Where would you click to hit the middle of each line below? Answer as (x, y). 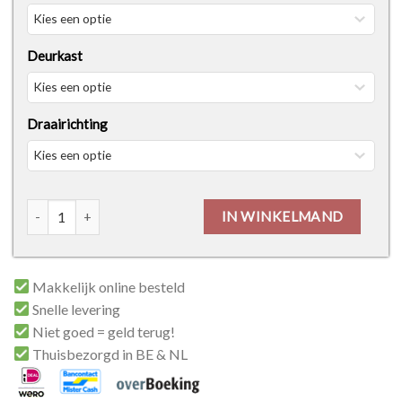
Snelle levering (75, 309)
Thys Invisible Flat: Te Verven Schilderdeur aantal (172, 209)
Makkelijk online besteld (108, 286)
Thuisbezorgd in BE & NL (109, 354)
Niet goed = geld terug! (103, 331)
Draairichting (67, 124)
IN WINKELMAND (282, 216)
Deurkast (55, 56)
